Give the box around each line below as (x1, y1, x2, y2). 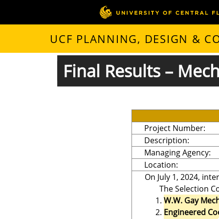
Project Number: (144, 122, 205, 133)
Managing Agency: (144, 147, 211, 158)
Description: (144, 134, 189, 146)
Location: (144, 159, 178, 170)
